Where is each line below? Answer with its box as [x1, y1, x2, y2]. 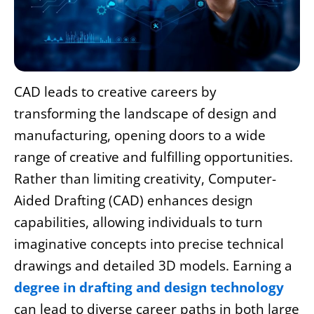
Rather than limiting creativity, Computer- [14, 169, 276, 188]
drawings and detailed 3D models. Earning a [14, 256, 292, 275]
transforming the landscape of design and [14, 104, 277, 123]
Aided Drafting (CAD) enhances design [14, 191, 253, 210]
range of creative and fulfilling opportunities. [14, 147, 293, 166]
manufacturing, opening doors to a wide [14, 125, 266, 144]
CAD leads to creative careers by [14, 82, 217, 101]
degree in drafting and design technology [14, 278, 284, 296]
